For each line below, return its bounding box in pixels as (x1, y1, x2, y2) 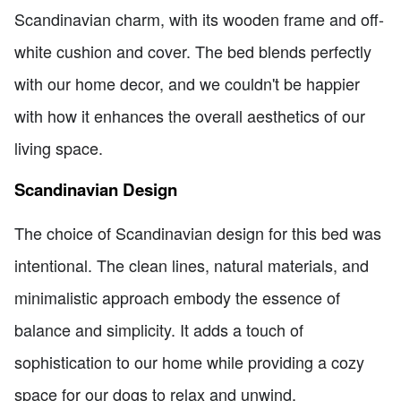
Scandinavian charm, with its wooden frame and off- (14, 6, 384, 30)
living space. (14, 135, 103, 159)
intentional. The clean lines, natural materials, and (14, 252, 369, 277)
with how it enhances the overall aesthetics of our (14, 103, 365, 127)
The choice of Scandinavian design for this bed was (14, 220, 381, 244)
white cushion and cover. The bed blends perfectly (14, 38, 371, 63)
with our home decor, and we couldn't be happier (14, 71, 360, 95)
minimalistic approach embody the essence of (14, 285, 340, 309)
